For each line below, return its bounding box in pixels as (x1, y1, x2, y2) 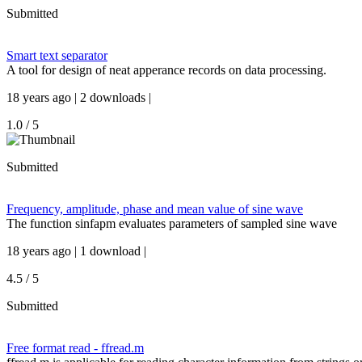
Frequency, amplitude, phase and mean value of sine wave (6, 202, 303, 216)
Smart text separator (6, 48, 107, 62)
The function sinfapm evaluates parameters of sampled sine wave (6, 217, 337, 230)
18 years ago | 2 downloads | (6, 90, 151, 104)
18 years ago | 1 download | (6, 244, 146, 258)
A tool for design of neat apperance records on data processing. (6, 63, 326, 77)
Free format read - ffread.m (6, 341, 144, 355)
